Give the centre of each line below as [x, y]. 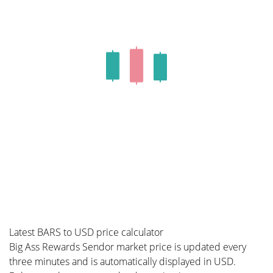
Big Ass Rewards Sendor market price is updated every [128, 247]
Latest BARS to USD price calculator [86, 232]
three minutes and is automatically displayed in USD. [122, 261]
